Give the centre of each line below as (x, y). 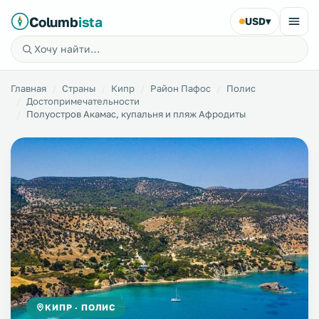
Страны (79, 88)
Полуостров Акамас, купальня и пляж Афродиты (136, 114)
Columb (54, 21)
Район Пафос (181, 88)
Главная (28, 88)
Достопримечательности (83, 101)
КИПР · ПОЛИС (81, 307)
